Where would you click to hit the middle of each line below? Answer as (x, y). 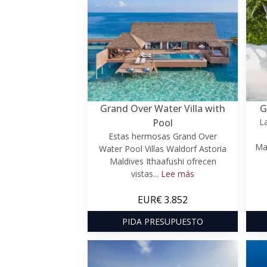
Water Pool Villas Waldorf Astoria (163, 148)
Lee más (178, 173)
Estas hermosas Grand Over (163, 136)
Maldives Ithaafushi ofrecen (163, 161)
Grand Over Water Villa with (163, 108)
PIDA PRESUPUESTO (163, 221)
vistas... (146, 173)
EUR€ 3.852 (163, 199)
